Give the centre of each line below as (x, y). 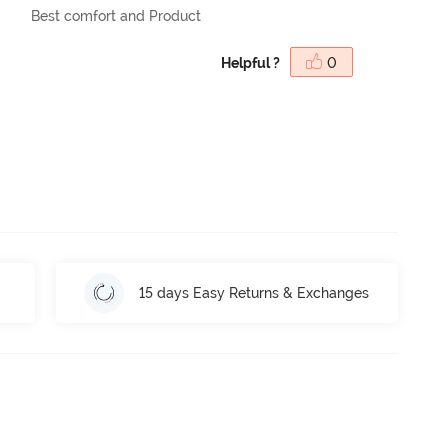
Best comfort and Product (116, 15)
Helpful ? (250, 62)
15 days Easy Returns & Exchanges (254, 292)
